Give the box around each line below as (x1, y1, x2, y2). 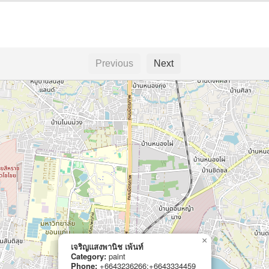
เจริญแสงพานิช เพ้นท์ (71, 240, 144, 252)
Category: (71, 250, 106, 262)
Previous (95, 58, 133, 68)
